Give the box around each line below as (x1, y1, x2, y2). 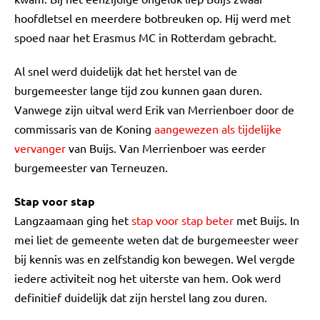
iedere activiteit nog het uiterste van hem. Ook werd (14, 271, 281, 285)
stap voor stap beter (131, 213, 234, 227)
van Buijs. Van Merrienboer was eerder (66, 141, 266, 155)
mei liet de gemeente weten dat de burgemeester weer (14, 232, 299, 246)
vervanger (14, 141, 66, 155)
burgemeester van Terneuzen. (14, 160, 168, 174)
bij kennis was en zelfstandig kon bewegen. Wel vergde (14, 251, 295, 266)
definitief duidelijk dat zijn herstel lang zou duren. (14, 290, 267, 304)
